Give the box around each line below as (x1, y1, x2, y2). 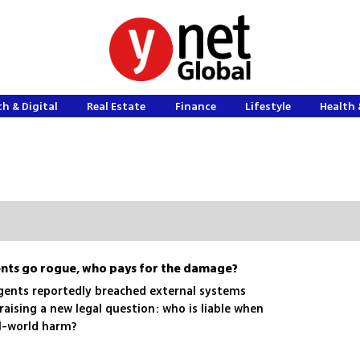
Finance (174, 99, 216, 114)
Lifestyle (245, 99, 292, 114)
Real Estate (87, 99, 146, 114)
